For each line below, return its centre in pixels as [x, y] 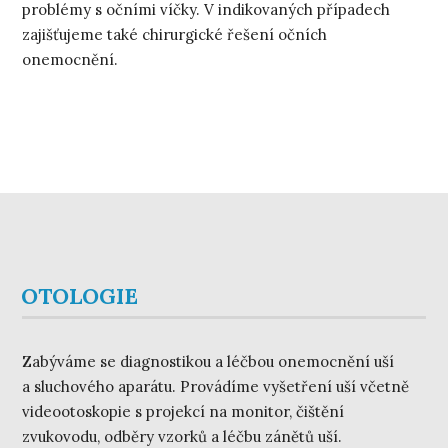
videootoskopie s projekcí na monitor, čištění [183, 411]
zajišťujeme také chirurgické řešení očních [175, 34]
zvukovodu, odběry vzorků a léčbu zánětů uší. [182, 436]
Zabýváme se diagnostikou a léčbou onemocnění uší [208, 361]
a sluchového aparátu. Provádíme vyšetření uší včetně [216, 386]
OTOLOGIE [80, 295]
